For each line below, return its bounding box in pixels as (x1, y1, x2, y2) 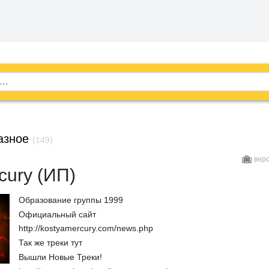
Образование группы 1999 (18, 195, 123, 205)
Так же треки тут (18, 238, 82, 248)
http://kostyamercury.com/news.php (18, 223, 153, 234)
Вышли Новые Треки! (18, 252, 102, 262)
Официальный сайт (18, 209, 96, 219)
